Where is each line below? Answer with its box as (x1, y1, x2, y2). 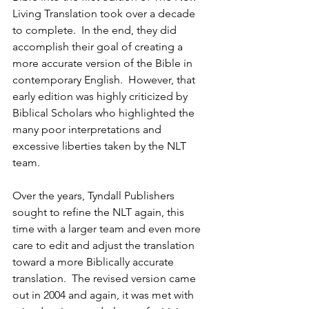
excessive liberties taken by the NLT (12, 139, 189, 152)
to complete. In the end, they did (12, 23, 179, 37)
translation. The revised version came (12, 271, 199, 285)
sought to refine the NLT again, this (12, 205, 187, 219)
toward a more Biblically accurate (12, 255, 177, 268)
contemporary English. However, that (12, 72, 198, 86)
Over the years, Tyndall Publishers (12, 188, 177, 202)
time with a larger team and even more (12, 221, 203, 235)
